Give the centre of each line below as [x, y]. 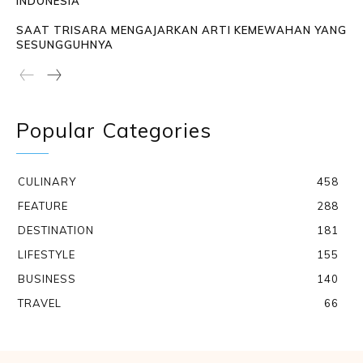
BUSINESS [47, 279]
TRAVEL [40, 303]
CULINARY [47, 182]
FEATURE [43, 206]
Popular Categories [114, 130]
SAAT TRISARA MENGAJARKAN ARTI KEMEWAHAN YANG [181, 30]
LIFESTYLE [47, 255]
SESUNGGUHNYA [65, 45]
